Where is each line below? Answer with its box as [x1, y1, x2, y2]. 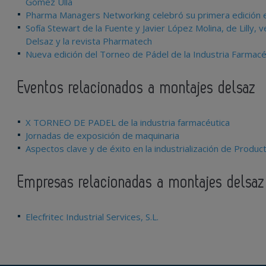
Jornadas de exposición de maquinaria [26, 129, 179, 141]
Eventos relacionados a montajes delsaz [18, 80, 256, 96]
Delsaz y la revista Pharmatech [26, 35, 152, 47]
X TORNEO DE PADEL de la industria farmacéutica [26, 116, 230, 128]
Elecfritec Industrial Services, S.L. [26, 211, 159, 223]
